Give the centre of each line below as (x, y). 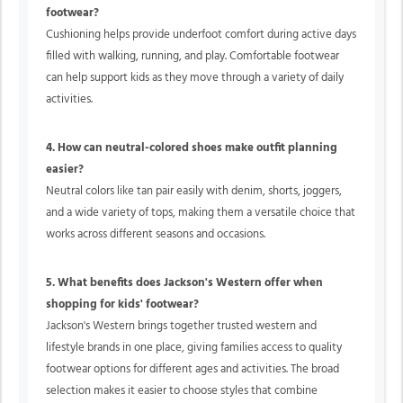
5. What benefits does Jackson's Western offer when (184, 283)
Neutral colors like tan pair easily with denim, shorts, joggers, (194, 192)
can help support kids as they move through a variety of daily (195, 77)
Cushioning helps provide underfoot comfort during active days (201, 34)
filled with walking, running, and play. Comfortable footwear (193, 56)
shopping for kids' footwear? (122, 305)
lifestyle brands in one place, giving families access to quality (194, 348)
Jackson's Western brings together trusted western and (181, 327)
